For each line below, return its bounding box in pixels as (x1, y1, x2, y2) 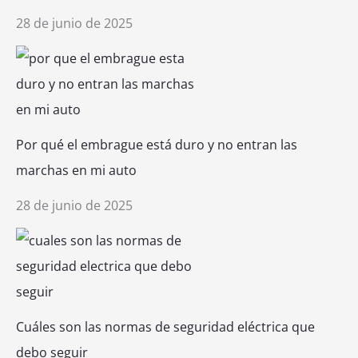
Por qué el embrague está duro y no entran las (16, 136, 297, 154)
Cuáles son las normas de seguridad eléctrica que (16, 318, 315, 336)
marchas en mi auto (16, 161, 137, 180)
